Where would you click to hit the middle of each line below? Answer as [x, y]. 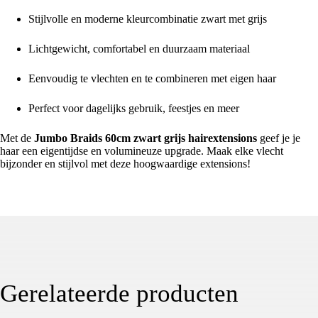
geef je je [279, 138]
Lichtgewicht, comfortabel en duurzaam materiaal [139, 48]
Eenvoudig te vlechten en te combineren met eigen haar [152, 78]
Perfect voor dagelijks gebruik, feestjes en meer [134, 108]
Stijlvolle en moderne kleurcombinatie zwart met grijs [148, 18]
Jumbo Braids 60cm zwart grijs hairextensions [146, 138]
